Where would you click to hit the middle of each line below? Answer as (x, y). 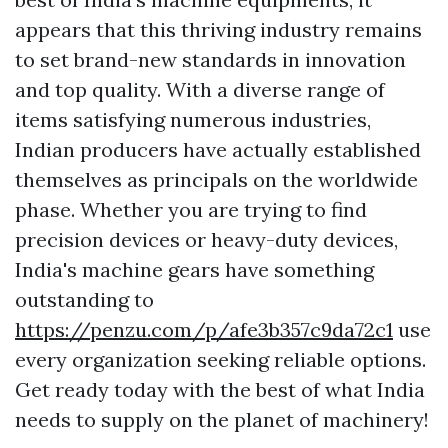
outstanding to (84, 300)
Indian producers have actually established (218, 150)
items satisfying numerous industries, (193, 120)
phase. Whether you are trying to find (191, 210)
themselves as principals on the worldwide (216, 180)
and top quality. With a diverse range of (200, 90)
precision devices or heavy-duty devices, (206, 240)
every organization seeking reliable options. (220, 360)
